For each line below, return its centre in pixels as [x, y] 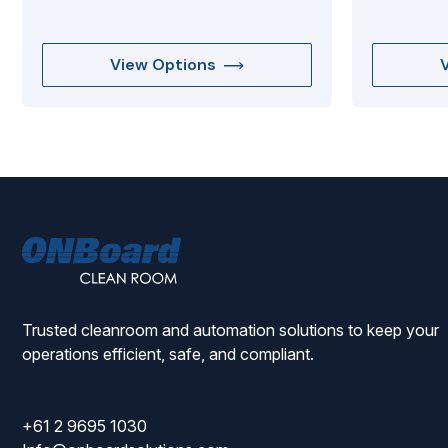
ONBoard [215, 247]
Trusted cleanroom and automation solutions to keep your [230, 330]
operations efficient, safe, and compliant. [168, 354]
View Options [163, 65]
